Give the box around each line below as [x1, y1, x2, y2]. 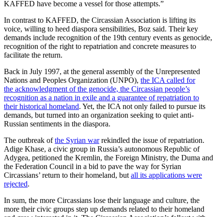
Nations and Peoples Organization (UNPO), [4, 76, 140, 85]
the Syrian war [55, 136, 99, 145]
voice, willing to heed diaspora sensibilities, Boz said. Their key [4, 25, 198, 33]
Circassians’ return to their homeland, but [4, 171, 131, 180]
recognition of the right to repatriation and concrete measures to [4, 42, 196, 51]
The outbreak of [4, 136, 55, 145]
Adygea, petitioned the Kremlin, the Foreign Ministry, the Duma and [4, 154, 213, 162]
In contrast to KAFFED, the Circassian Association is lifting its [4, 16, 196, 25]
